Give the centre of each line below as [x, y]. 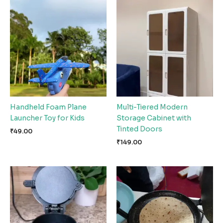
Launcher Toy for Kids [47, 118]
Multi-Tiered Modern [152, 107]
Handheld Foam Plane [48, 107]
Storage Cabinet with [154, 118]
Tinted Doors [139, 129]
